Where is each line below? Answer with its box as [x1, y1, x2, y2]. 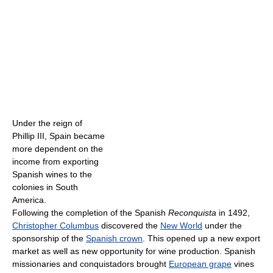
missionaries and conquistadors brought [12, 258, 169, 269]
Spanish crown [86, 233, 143, 243]
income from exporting [12, 156, 99, 166]
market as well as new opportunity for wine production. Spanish [12, 246, 255, 256]
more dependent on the [12, 143, 103, 154]
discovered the [99, 220, 160, 230]
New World [160, 220, 202, 230]
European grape [169, 258, 232, 269]
